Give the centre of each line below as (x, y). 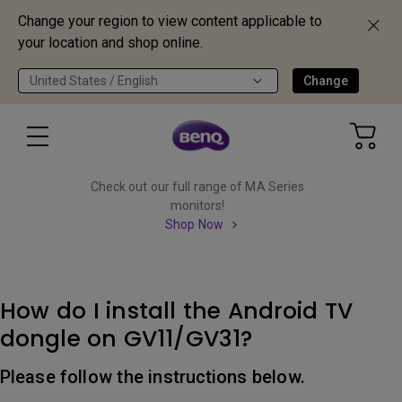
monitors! (197, 205)
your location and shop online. (110, 43)
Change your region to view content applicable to (170, 21)
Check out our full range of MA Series (197, 187)
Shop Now (194, 224)
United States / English (94, 81)
